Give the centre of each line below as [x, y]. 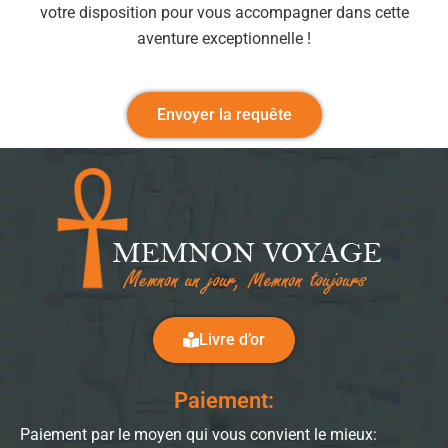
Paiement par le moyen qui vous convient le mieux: [198, 434]
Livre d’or [232, 339]
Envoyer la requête [224, 114]
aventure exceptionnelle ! [224, 38]
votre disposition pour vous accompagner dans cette [224, 12]
